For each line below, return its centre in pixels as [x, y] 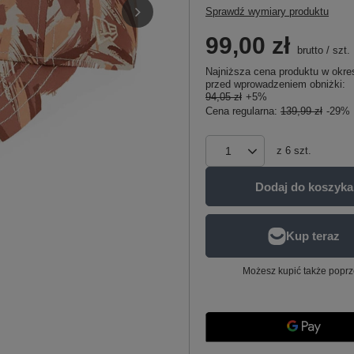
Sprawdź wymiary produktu [267, 11]
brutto [309, 50]
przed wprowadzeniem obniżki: [275, 84]
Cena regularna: [243, 111]
